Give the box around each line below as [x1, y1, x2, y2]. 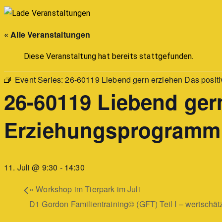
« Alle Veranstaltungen [4, 29, 91, 40]
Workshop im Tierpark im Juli [34, 183, 140, 195]
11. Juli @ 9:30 [4, 162, 58, 173]
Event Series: [15, 74, 65, 85]
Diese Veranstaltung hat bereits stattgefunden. [24, 52, 194, 61]
